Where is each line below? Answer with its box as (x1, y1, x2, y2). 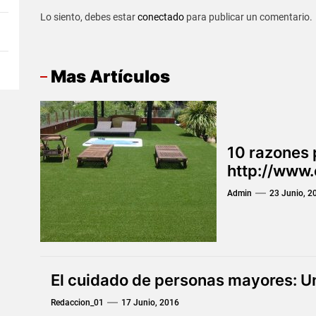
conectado (137, 11, 184, 23)
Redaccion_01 (50, 298, 104, 308)
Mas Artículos (50, 66, 170, 87)
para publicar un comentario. (183, 11, 312, 23)
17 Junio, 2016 (121, 298, 179, 308)
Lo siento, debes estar (39, 11, 138, 23)
